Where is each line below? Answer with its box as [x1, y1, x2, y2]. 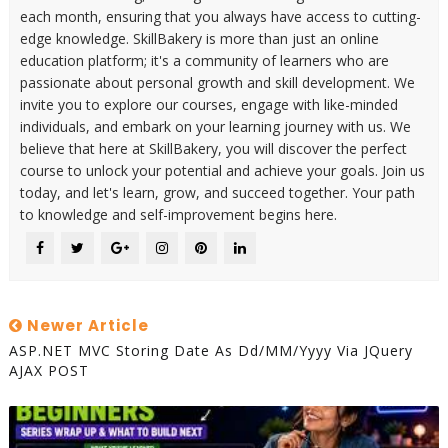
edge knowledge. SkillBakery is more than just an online [19, 29, 379, 49]
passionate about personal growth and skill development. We [19, 73, 415, 93]
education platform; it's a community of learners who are [19, 51, 389, 71]
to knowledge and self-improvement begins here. [19, 205, 337, 225]
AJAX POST [8, 361, 89, 381]
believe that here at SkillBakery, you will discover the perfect [19, 139, 407, 159]
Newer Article [22, 315, 149, 337]
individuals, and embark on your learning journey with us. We [19, 117, 411, 137]
